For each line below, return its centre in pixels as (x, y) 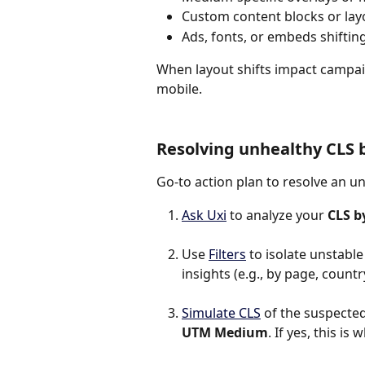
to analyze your (277, 215)
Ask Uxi (204, 215)
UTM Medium (225, 332)
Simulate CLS (221, 312)
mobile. (179, 89)
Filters (227, 254)
